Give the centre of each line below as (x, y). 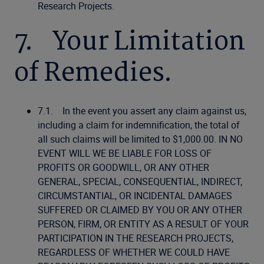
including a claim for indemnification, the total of (139, 125)
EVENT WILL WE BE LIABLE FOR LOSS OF (125, 153)
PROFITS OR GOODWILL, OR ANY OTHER (123, 167)
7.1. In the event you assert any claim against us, (142, 111)
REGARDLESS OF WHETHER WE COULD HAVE (134, 252)
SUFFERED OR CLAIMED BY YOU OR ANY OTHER (140, 210)
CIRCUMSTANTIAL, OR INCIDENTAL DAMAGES (135, 196)
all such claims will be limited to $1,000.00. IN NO (140, 139)
